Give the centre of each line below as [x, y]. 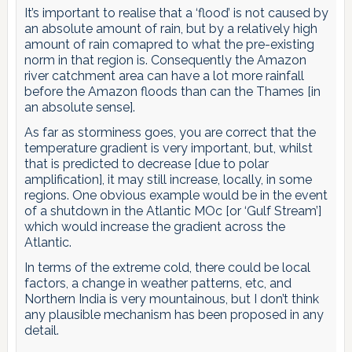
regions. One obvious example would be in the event [176, 196]
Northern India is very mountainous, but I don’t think [171, 299]
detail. [41, 331]
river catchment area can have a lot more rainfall [164, 76]
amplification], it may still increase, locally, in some [168, 180]
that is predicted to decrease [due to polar [146, 164]
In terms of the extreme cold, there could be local [167, 268]
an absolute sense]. [79, 108]
